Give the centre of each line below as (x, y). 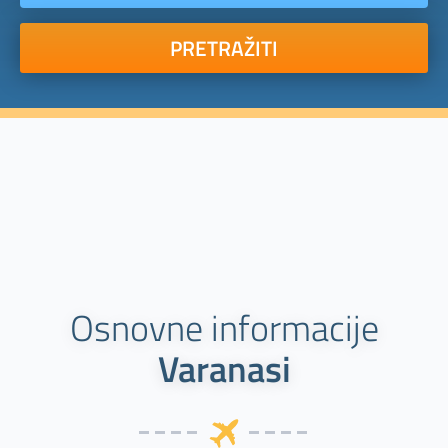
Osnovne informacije (224, 328)
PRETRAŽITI (224, 47)
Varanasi (224, 369)
